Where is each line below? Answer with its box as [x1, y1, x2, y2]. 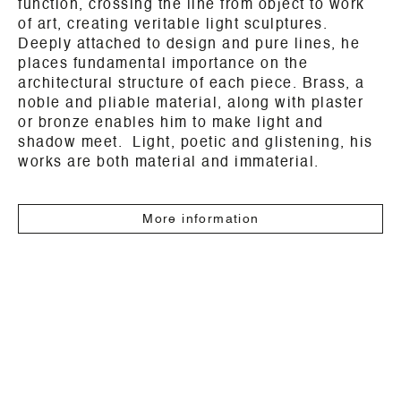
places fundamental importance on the [18, 57, 308, 73]
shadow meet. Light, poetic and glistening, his [18, 136, 373, 151]
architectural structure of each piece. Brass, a [18, 77, 365, 92]
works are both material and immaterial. [18, 156, 320, 171]
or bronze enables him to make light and [18, 116, 324, 132]
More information [142, 213, 260, 226]
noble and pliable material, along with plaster [18, 97, 363, 112]
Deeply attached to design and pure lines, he [18, 38, 360, 53]
